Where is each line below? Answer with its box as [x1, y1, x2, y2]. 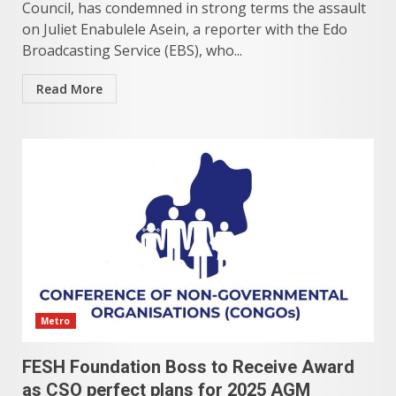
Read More [36, 80, 103, 97]
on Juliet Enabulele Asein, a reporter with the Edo [22, 19, 347, 39]
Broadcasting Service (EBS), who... [22, 41, 242, 60]
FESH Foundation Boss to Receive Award [22, 356, 354, 377]
